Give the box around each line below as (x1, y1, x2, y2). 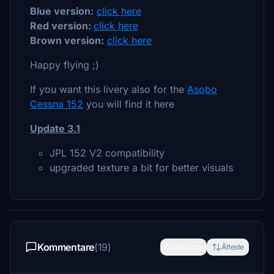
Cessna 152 (30, 98, 83, 110)
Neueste (174, 242, 202, 251)
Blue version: (30, 5, 94, 17)
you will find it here (83, 98, 174, 110)
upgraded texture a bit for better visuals (50, 161, 233, 174)
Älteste (221, 242, 244, 251)
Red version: (30, 20, 94, 32)
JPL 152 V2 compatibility (50, 147, 165, 159)
